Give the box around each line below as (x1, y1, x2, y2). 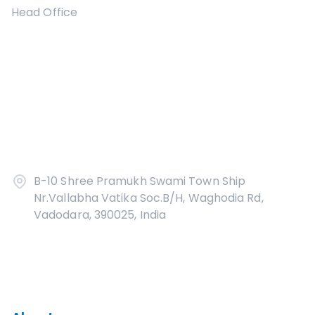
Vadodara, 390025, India (34, 207, 167, 223)
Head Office (11, 4, 77, 20)
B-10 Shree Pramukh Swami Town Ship (34, 173, 246, 189)
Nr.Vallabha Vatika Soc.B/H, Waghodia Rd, (34, 190, 264, 206)
